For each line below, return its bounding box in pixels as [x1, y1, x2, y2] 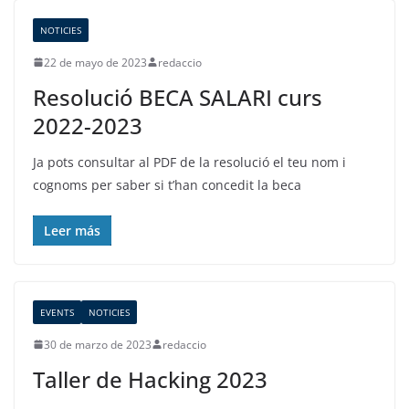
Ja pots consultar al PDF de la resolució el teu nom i [33, 152, 346, 171]
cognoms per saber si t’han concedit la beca [33, 175, 301, 194]
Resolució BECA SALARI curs [33, 81, 322, 112]
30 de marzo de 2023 [44, 336, 152, 352]
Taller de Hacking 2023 [33, 363, 267, 394]
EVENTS [40, 305, 74, 319]
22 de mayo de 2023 [44, 54, 147, 70]
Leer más [44, 221, 100, 239]
